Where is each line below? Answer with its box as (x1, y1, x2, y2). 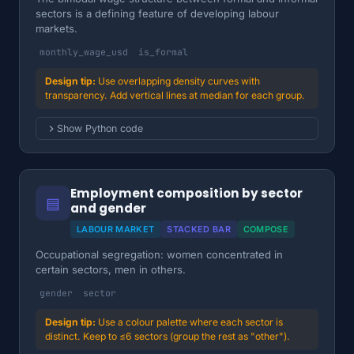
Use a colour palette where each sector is (98, 316, 283, 328)
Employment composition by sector (70, 185, 303, 201)
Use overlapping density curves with (98, 75, 260, 87)
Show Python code (57, 122, 143, 134)
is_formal (138, 46, 188, 58)
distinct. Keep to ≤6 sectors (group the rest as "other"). (45, 330, 290, 342)
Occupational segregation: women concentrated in (36, 248, 283, 261)
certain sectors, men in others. (36, 263, 186, 276)
